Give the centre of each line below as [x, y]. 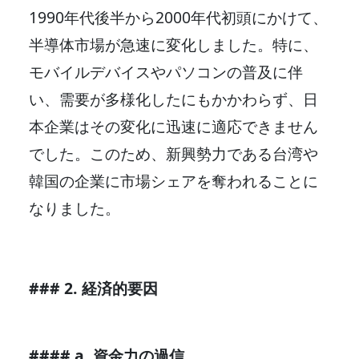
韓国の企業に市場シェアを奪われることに [173, 180]
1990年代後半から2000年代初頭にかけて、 [178, 17]
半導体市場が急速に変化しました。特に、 [173, 44]
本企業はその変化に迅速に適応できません [173, 126]
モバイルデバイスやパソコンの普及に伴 [166, 71]
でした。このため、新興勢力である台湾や [173, 153]
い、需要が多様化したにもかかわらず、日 [173, 99]
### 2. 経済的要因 [93, 288]
